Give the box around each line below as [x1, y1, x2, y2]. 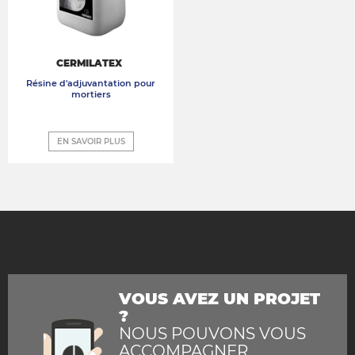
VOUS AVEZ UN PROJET [119, 289, 320, 309]
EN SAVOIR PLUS [56, 136, 125, 147]
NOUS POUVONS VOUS [119, 324, 306, 344]
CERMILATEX [56, 57, 125, 70]
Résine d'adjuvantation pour [26, 78, 155, 90]
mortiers [71, 89, 111, 101]
